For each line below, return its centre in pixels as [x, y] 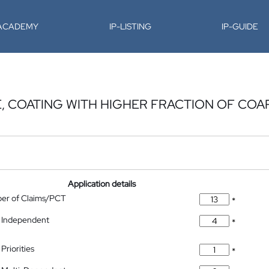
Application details [102, 184]
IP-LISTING [130, 26]
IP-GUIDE [240, 26]
